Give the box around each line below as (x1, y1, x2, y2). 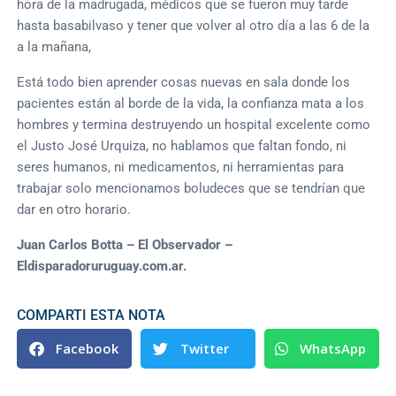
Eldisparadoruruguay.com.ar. (17, 257, 191, 274)
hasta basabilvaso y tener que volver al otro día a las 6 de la (17, 17, 370, 34)
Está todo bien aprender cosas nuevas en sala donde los (17, 73, 351, 90)
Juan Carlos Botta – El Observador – (17, 236, 233, 253)
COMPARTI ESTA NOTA (17, 306, 166, 324)
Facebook (56, 339, 119, 358)
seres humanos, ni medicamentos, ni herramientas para (17, 158, 345, 175)
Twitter (180, 339, 230, 358)
